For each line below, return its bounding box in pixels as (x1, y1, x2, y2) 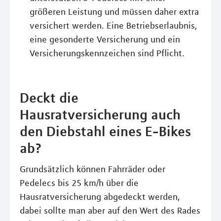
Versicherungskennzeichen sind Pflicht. (30, 48, 184, 59)
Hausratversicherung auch (20, 106, 181, 123)
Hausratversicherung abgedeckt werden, (20, 191, 180, 202)
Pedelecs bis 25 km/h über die (20, 178, 139, 188)
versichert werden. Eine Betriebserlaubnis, (30, 20, 197, 31)
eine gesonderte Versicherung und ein (30, 34, 180, 45)
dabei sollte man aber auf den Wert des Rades (20, 205, 200, 216)
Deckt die (20, 89, 78, 106)
